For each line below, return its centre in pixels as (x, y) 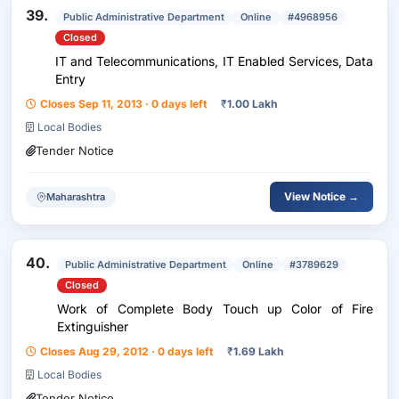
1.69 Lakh (258, 351)
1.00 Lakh (252, 104)
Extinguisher (93, 326)
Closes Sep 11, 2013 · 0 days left (123, 104)
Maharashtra (76, 196)
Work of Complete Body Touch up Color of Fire (215, 309)
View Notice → (322, 196)
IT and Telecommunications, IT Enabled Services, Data (214, 61)
